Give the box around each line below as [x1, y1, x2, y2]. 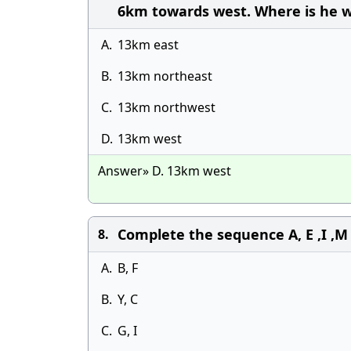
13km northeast [118, 67, 212, 85]
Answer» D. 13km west [98, 162, 231, 179]
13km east [118, 36, 179, 53]
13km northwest [118, 99, 215, 116]
